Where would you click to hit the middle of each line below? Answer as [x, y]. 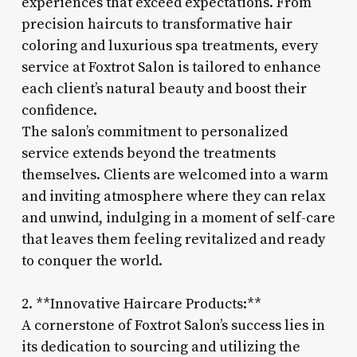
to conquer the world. [92, 261]
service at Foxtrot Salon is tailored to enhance [171, 67]
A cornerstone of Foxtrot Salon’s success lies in [173, 325]
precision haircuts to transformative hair [157, 24]
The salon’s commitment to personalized [154, 131]
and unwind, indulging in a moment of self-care [178, 218]
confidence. [59, 110]
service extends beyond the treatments [148, 153]
